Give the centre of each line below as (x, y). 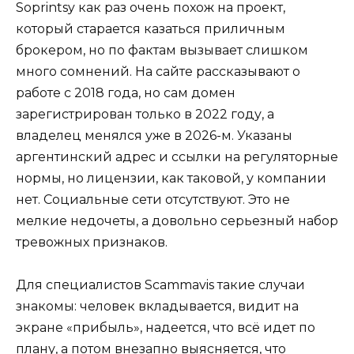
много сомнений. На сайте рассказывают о (158, 72)
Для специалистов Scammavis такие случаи (160, 285)
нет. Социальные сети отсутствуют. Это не (153, 200)
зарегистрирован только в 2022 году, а (145, 115)
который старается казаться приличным (151, 29)
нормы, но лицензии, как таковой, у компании (171, 179)
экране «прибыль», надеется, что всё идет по (166, 328)
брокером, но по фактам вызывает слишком (162, 51)
